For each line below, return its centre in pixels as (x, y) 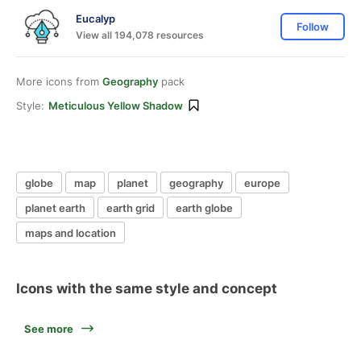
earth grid (131, 207)
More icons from (59, 81)
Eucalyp (95, 18)
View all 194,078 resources (140, 35)
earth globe (204, 207)
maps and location (71, 232)
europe (262, 183)
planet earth (55, 207)
